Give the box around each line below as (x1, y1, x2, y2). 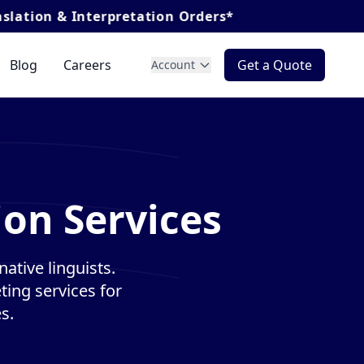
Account (151, 56, 195, 72)
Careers (63, 55, 111, 74)
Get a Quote (237, 55, 312, 74)
